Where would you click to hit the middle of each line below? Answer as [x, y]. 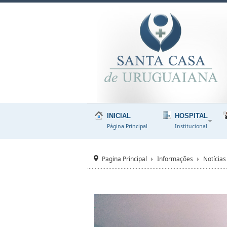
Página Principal [127, 126]
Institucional [191, 126]
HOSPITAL [191, 116]
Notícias [215, 159]
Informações [175, 159]
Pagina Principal [124, 159]
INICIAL [119, 116]
